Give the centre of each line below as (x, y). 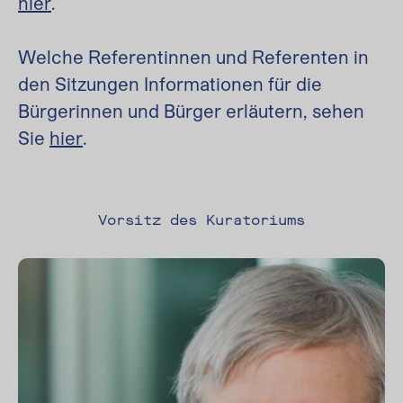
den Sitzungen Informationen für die (170, 84)
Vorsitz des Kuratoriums (201, 220)
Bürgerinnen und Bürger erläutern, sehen (191, 111)
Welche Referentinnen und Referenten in (193, 57)
